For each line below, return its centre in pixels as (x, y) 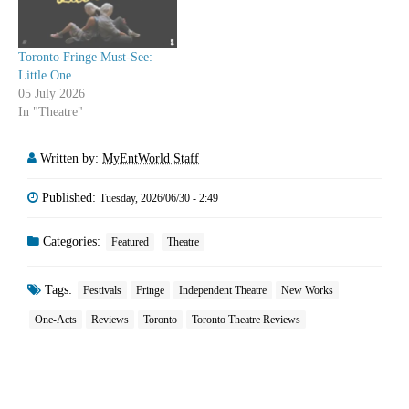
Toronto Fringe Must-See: (85, 58)
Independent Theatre (223, 291)
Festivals (102, 291)
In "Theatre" (51, 112)
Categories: (72, 242)
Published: (71, 198)
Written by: (71, 159)
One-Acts (56, 320)
